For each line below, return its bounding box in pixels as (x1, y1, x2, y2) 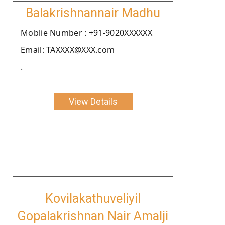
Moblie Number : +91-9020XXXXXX (21, 27, 152, 38)
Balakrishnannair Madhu (26, 5, 160, 20)
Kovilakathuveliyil (45, 191, 141, 206)
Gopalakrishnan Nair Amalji (18, 208, 168, 223)
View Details (68, 96, 118, 107)
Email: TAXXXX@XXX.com (21, 44, 115, 55)
